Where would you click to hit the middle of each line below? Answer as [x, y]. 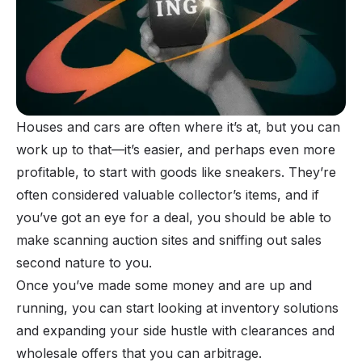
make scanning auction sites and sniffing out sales [169, 240]
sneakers [253, 172]
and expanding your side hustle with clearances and [175, 330]
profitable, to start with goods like [121, 172]
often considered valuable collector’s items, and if [168, 194]
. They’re [309, 172]
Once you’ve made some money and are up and [164, 285]
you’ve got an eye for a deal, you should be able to [174, 217]
